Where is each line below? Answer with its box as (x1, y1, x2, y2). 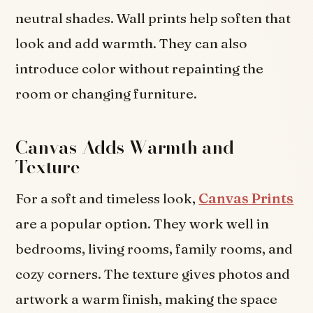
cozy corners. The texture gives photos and (15, 265, 291, 282)
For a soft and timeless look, (15, 189, 199, 207)
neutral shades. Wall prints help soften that (15, 10, 291, 27)
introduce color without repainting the (15, 60, 264, 78)
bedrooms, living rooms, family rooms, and (15, 240, 293, 257)
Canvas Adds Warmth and (15, 133, 234, 161)
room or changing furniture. (15, 85, 198, 103)
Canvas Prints (198, 189, 294, 207)
